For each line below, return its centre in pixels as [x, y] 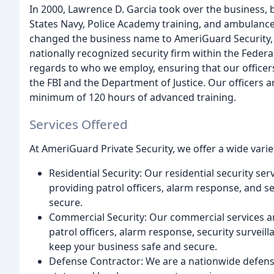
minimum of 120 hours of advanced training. [133, 97]
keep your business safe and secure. [133, 247]
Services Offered [79, 124]
